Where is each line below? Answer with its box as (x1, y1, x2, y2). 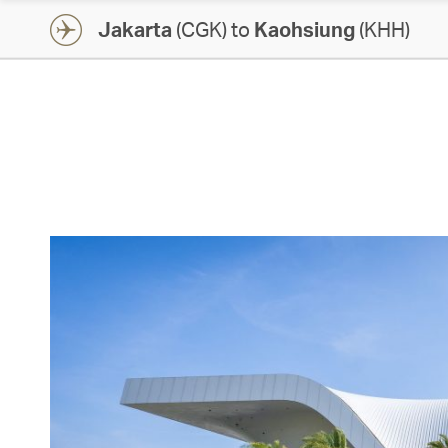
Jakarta (98, 16, 172, 42)
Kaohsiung (254, 16, 355, 42)
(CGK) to (172, 16, 254, 42)
